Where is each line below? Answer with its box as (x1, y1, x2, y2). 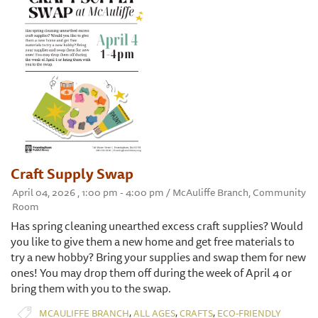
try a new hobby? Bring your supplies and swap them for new (11, 248, 306, 267)
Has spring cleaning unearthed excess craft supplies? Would (11, 216, 303, 236)
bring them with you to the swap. (11, 279, 171, 298)
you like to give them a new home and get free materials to (11, 232, 295, 251)
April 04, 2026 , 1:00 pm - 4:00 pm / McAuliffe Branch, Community (12, 185, 306, 201)
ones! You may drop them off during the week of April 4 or (11, 263, 292, 283)
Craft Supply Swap (11, 163, 133, 185)
